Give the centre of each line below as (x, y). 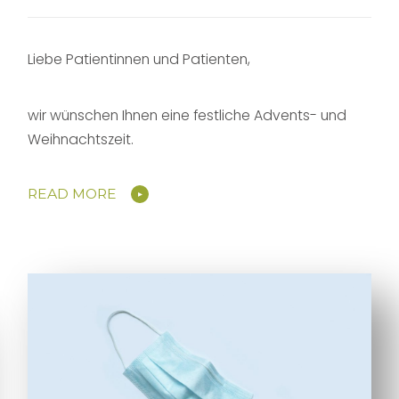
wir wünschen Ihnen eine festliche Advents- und (187, 116)
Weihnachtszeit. (81, 140)
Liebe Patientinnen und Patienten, (139, 60)
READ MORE (73, 194)
